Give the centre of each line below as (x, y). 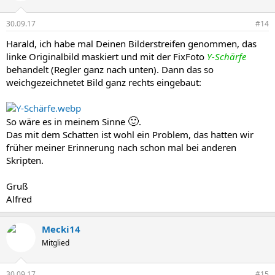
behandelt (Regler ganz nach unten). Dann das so (110, 69)
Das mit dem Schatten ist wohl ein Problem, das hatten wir (130, 134)
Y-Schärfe (227, 56)
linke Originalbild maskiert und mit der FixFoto (107, 56)
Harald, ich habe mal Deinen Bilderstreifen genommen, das (131, 43)
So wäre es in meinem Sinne (67, 121)
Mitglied (56, 242)
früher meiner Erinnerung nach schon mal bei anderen (121, 147)
